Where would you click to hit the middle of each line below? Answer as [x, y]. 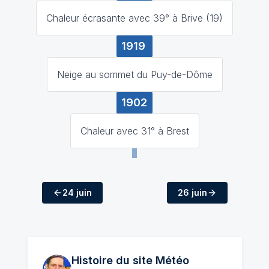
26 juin [192, 192]
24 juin [77, 192]
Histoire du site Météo [130, 260]
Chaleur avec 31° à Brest [134, 131]
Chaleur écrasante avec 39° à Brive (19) [134, 18]
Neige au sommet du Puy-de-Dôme [134, 74]
